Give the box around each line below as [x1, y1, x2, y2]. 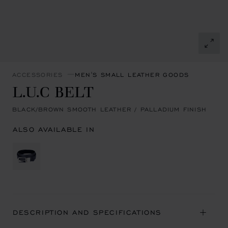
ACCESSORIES [12, 70, 63, 78]
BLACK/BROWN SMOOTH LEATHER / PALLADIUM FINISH [12, 105, 207, 113]
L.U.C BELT [12, 80, 94, 101]
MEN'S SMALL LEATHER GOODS [75, 70, 189, 78]
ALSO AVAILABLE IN [13, 125, 95, 134]
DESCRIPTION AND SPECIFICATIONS [13, 208, 162, 217]
